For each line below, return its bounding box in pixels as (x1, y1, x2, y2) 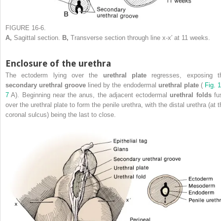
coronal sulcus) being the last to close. (5, 110, 116, 118)
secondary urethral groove (5, 81, 88, 89)
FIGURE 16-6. (5, 24, 46, 32)
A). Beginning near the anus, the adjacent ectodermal (11, 91, 170, 99)
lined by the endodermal (88, 81, 158, 89)
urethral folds (170, 91, 215, 99)
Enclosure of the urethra (5, 58, 111, 69)
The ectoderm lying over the (5, 71, 103, 79)
